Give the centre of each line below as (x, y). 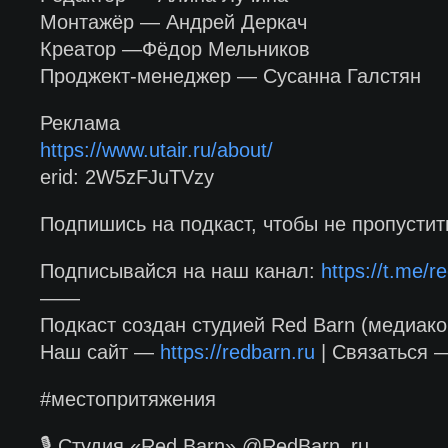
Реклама (79, 123)
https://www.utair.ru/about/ (156, 150)
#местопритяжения (127, 399)
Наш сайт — (99, 352)
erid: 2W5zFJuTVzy (126, 177)
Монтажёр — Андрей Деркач (173, 22)
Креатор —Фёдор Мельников (174, 49)
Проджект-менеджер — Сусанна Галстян (230, 76)
